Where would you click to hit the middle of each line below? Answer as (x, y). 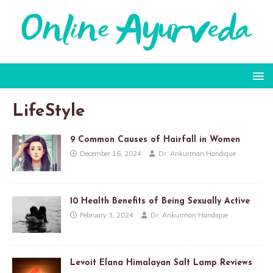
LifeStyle (49, 111)
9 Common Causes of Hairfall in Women (155, 140)
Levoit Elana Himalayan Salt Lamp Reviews (161, 263)
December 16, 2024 (111, 153)
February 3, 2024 (107, 215)
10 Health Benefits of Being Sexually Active (160, 201)
